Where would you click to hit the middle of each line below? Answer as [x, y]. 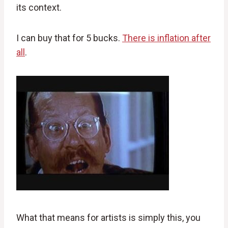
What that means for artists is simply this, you [108, 218]
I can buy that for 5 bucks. [69, 38]
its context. [39, 8]
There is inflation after [166, 38]
